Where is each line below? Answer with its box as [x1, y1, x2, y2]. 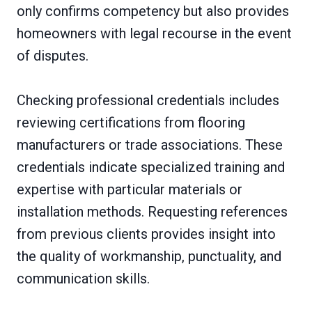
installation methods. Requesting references [17, 203, 288, 220]
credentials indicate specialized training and [17, 158, 285, 175]
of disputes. [17, 47, 88, 64]
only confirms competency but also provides [17, 2, 289, 19]
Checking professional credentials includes [17, 91, 279, 109]
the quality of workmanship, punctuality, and [17, 247, 281, 265]
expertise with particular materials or [17, 180, 242, 198]
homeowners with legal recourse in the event [17, 24, 292, 42]
